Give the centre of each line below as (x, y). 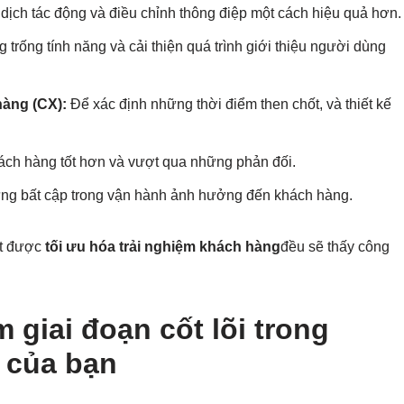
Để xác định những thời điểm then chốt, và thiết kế (229, 105)
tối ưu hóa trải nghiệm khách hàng (163, 247)
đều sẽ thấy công (335, 247)
